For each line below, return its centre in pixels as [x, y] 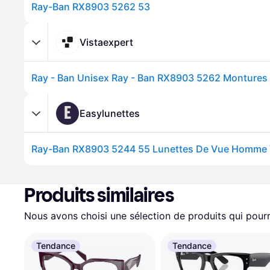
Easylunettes [110, 113]
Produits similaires [99, 195]
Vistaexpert [106, 42]
